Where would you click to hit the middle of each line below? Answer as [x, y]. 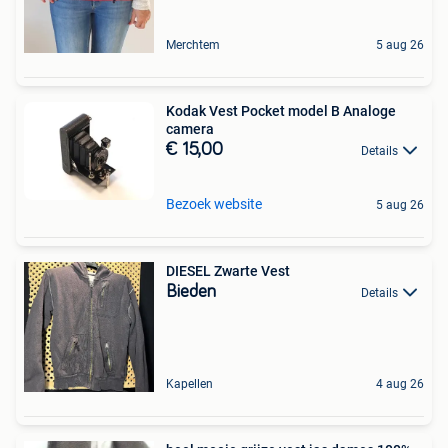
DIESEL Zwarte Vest [228, 270]
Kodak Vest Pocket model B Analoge [281, 110]
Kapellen [189, 383]
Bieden [191, 291]
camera [190, 128]
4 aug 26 [400, 383]
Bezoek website [214, 203]
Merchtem [193, 44]
